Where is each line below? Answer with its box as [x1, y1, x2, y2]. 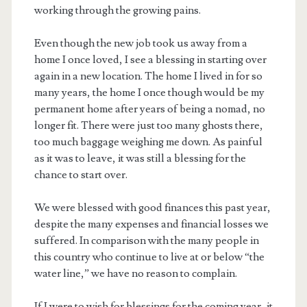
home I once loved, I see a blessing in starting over [34, 53, 267, 67]
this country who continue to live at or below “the [34, 250, 265, 265]
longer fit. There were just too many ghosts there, [34, 119, 263, 133]
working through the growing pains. [34, 3, 201, 18]
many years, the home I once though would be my [34, 86, 265, 100]
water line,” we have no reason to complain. [34, 267, 237, 281]
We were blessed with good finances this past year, [34, 201, 271, 215]
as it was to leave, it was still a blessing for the [34, 151, 246, 166]
